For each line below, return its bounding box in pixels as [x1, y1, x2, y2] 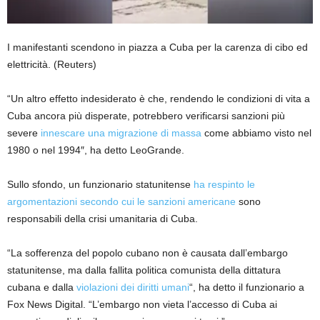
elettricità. [7, 59, 54, 71]
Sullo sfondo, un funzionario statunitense [7, 179, 194, 191]
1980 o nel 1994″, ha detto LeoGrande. [7, 144, 184, 156]
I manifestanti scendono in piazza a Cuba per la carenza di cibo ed [7, 41, 308, 54]
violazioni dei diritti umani [76, 281, 189, 294]
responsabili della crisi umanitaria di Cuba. [7, 213, 198, 225]
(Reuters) [54, 59, 96, 71]
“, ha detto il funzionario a [189, 281, 304, 294]
